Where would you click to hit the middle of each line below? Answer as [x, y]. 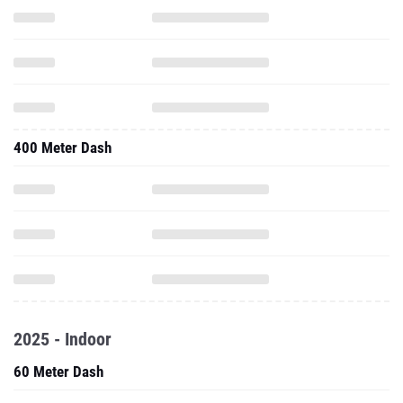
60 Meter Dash [58, 372]
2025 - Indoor [63, 339]
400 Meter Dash [63, 148]
